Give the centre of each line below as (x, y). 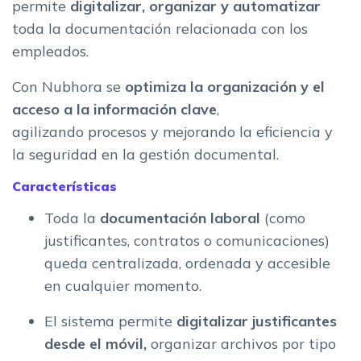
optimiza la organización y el (225, 87)
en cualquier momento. (123, 286)
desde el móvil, (95, 344)
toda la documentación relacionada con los (160, 29)
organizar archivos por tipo (241, 344)
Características (64, 187)
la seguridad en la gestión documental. (147, 155)
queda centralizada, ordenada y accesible (187, 263)
